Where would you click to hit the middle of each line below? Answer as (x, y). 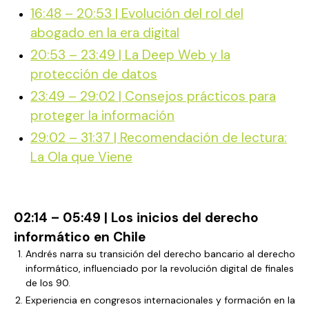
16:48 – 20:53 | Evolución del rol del (137, 13)
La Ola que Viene (81, 157)
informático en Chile (80, 237)
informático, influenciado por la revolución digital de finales (160, 268)
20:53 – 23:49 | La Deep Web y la (130, 55)
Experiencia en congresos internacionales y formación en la (160, 300)
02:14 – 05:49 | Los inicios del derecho (136, 218)
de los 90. (48, 283)
